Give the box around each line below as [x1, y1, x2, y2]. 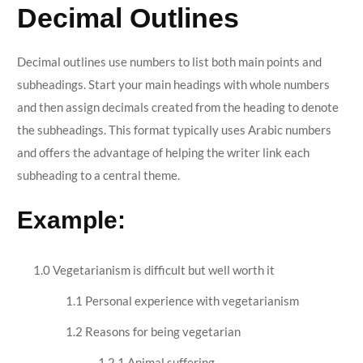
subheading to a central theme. [16, 167, 180, 182]
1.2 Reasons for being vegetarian [65, 324, 241, 339]
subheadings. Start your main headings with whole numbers [16, 76, 330, 92]
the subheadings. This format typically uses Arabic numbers [16, 122, 331, 137]
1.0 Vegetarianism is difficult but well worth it [32, 263, 275, 277]
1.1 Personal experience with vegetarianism [65, 293, 299, 308]
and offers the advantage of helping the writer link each [16, 144, 310, 160]
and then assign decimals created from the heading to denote [16, 99, 339, 114]
